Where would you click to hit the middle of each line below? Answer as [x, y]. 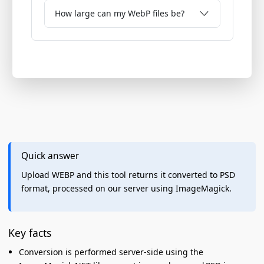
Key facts [30, 232]
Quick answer [50, 156]
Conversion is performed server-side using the [111, 252]
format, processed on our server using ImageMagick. [126, 189]
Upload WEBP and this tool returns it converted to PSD [128, 175]
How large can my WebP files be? [120, 13]
